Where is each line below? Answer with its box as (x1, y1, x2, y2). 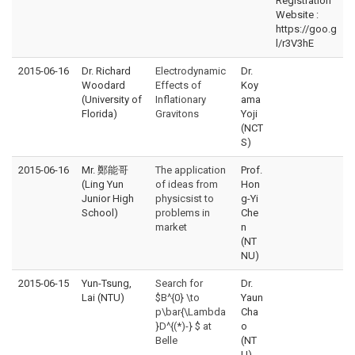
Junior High (82, 193, 134, 205)
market (155, 221, 187, 234)
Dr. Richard (82, 65, 131, 78)
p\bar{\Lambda (155, 306, 226, 319)
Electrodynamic (155, 65, 226, 78)
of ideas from (155, 178, 218, 191)
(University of (82, 94, 142, 106)
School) (82, 207, 118, 219)
